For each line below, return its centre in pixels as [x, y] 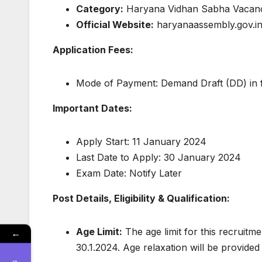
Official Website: [115, 25]
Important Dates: [92, 108]
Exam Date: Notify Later [129, 173]
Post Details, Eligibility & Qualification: [141, 199]
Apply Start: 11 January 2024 [141, 142]
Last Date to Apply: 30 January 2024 [158, 158]
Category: [100, 9]
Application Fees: [93, 50]
